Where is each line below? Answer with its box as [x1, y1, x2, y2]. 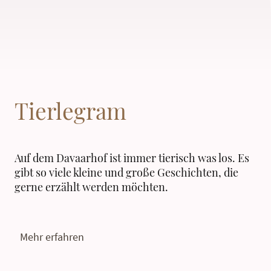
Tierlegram [15, 95, 126, 125]
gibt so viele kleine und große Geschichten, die [15, 165, 238, 180]
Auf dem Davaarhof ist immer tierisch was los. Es [15, 150, 249, 165]
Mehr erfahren [20, 229, 84, 244]
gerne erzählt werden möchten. [15, 179, 168, 194]
